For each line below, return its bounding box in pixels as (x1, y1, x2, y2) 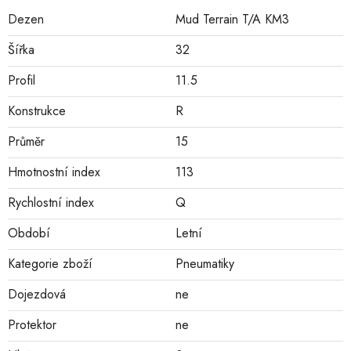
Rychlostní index (8, 194, 94, 212)
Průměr (8, 132, 45, 151)
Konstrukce (8, 102, 66, 121)
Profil (8, 71, 35, 90)
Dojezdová (8, 285, 66, 304)
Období (8, 224, 50, 243)
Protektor (8, 316, 56, 335)
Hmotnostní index (8, 163, 100, 182)
